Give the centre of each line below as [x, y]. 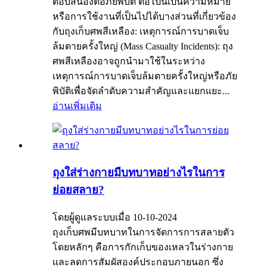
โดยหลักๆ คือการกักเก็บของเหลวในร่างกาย [143, 247]
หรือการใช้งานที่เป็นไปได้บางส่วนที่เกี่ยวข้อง [144, 17]
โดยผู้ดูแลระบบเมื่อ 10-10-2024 [115, 217]
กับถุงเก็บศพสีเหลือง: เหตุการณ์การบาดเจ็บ [141, 32]
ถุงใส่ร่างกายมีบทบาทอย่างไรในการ [139, 172]
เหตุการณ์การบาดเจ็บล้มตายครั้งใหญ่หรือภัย [145, 76]
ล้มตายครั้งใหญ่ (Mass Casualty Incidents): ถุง [143, 46]
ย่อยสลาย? [78, 190]
